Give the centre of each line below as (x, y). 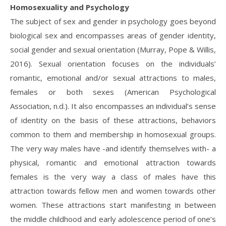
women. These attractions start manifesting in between (113, 205)
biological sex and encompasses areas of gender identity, (113, 35)
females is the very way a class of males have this (113, 177)
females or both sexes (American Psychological (113, 92)
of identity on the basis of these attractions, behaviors (113, 120)
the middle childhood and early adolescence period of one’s (113, 219)
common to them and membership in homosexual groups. (113, 134)
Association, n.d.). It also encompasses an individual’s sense (113, 106)
